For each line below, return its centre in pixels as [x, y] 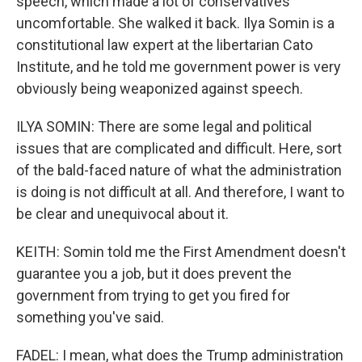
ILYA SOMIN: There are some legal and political [164, 126]
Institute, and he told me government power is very [179, 67]
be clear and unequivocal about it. [122, 214]
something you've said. [90, 317]
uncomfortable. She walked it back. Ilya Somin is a [175, 23]
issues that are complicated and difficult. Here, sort [179, 148]
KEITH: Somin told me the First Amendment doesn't [181, 252]
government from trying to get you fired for [153, 295]
